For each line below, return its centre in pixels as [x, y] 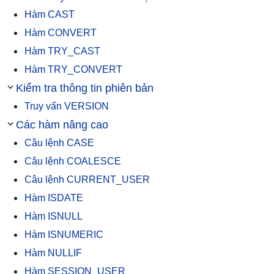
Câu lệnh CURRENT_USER [87, 179]
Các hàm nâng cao [62, 124]
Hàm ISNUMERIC [64, 234]
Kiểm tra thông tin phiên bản [85, 88]
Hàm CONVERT [61, 32]
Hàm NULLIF [53, 253]
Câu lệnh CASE [59, 143]
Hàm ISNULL [54, 216]
